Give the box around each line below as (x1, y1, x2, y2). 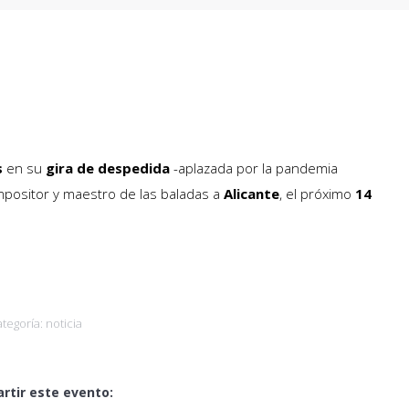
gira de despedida (46, 159, 170, 177)
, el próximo (279, 184, 351, 203)
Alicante (224, 184, 279, 203)
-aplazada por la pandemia (170, 159, 338, 177)
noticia (46, 315, 82, 331)
